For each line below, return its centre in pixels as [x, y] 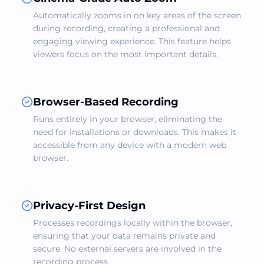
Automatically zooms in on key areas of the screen [137, 15]
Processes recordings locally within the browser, [133, 223]
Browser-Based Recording [106, 102]
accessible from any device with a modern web [130, 145]
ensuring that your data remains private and [124, 236]
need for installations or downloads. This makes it [135, 132]
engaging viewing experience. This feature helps [132, 41]
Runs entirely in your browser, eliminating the [128, 119]
